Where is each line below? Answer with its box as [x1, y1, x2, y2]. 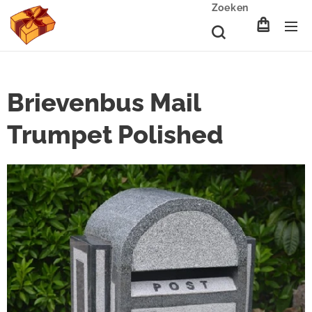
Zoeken [211, 2, 249, 13]
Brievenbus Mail [7, 88, 201, 117]
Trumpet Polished [7, 120, 224, 149]
